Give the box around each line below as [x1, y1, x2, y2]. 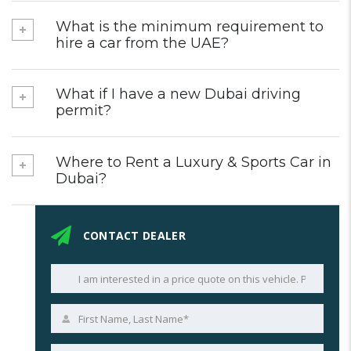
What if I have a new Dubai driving [56, 85, 301, 103]
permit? [56, 102, 111, 120]
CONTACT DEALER [79, 228, 186, 244]
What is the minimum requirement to [56, 17, 324, 35]
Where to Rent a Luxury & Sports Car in [56, 154, 331, 172]
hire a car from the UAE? [56, 34, 229, 52]
